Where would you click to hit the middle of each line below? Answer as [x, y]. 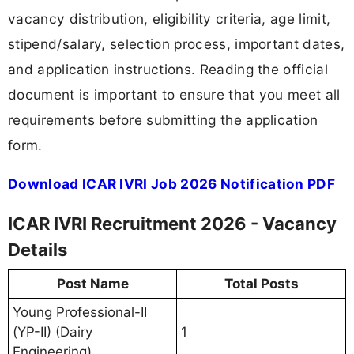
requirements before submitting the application [163, 120]
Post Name [92, 283]
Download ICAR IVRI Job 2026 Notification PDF [172, 184]
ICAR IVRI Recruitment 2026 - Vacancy [172, 223]
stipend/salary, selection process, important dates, [177, 44]
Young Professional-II [80, 312]
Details [38, 249]
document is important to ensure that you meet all [174, 95]
